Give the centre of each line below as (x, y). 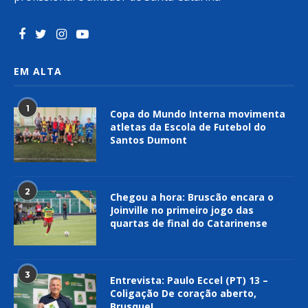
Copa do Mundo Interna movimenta (198, 113)
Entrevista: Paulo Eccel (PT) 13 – (189, 280)
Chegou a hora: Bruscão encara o (192, 197)
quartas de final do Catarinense (189, 223)
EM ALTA (38, 71)
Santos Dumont (148, 140)
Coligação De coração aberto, (183, 293)
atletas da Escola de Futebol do (188, 126)
